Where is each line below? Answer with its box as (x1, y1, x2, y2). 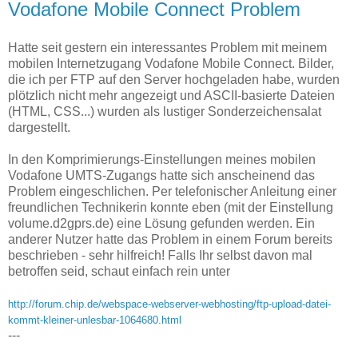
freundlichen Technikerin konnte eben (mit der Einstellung (8, 201, 333, 215)
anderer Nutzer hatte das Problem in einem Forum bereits (8, 233, 332, 247)
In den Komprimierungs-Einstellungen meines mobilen (8, 153, 316, 167)
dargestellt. (8, 121, 70, 135)
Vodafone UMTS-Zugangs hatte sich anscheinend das (8, 169, 315, 183)
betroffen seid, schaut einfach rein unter (8, 265, 230, 279)
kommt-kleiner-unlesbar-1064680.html (8, 314, 181, 327)
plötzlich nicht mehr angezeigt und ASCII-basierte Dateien (8, 89, 335, 103)
